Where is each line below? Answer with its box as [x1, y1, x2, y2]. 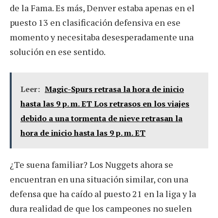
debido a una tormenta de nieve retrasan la [20, 112, 182, 124]
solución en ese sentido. [10, 45, 106, 57]
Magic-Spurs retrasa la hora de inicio [45, 83, 184, 94]
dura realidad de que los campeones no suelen [10, 202, 192, 214]
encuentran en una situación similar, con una [10, 173, 188, 185]
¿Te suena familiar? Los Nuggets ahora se [10, 158, 173, 170]
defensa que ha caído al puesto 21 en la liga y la [10, 187, 196, 200]
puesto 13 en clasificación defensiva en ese [10, 16, 181, 28]
